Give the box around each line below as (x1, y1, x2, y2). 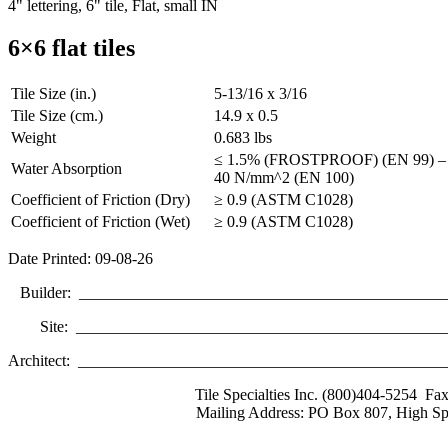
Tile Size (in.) (11, 85, 96, 102)
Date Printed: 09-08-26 (8, 250, 153, 267)
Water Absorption (11, 160, 122, 177)
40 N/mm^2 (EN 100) (214, 169, 354, 186)
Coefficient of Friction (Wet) (11, 213, 190, 230)
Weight (11, 129, 56, 146)
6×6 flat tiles (8, 35, 135, 62)
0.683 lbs (214, 129, 272, 146)
